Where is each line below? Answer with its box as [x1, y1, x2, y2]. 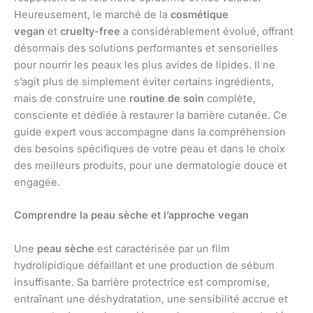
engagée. [14, 176, 60, 189]
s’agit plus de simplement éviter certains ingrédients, [14, 75, 274, 89]
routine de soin [129, 92, 204, 105]
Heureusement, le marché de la [14, 8, 170, 22]
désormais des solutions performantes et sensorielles [14, 42, 278, 55]
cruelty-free [60, 25, 120, 38]
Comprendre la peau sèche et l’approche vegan [14, 209, 249, 222]
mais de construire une [14, 92, 129, 105]
